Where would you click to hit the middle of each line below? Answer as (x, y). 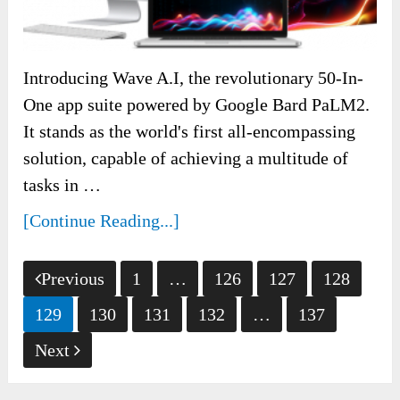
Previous (73, 278)
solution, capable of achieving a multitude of (186, 158)
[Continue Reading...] (102, 220)
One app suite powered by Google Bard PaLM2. (197, 104)
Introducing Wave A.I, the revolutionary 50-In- (194, 77)
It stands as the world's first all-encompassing (190, 131)
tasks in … (62, 184)
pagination (71, 303)
